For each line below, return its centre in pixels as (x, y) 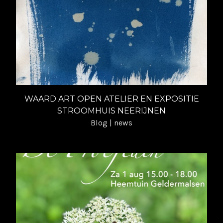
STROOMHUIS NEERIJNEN (111, 111)
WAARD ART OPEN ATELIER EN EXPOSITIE (111, 99)
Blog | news (111, 122)
